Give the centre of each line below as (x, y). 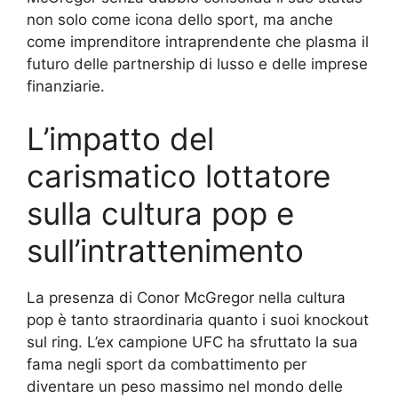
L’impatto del (120, 139)
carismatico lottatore (179, 176)
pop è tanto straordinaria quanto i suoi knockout (198, 320)
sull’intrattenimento (165, 251)
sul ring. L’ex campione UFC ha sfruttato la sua (192, 342)
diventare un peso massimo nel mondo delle (185, 387)
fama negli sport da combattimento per (167, 365)
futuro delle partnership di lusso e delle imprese (197, 64)
